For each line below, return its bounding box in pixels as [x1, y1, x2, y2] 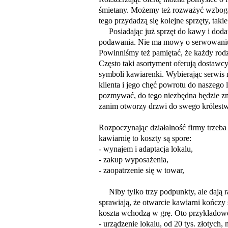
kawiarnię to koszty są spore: [99, 134, 191, 142]
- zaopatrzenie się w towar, [99, 166, 184, 175]
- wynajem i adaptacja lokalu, [99, 145, 193, 153]
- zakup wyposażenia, [99, 155, 168, 164]
